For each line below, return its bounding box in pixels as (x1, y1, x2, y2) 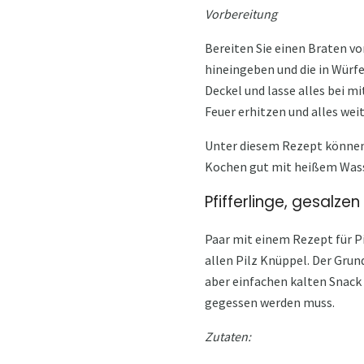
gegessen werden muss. (205, 294, 335, 311)
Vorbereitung (205, 5, 277, 22)
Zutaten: (205, 328, 251, 345)
